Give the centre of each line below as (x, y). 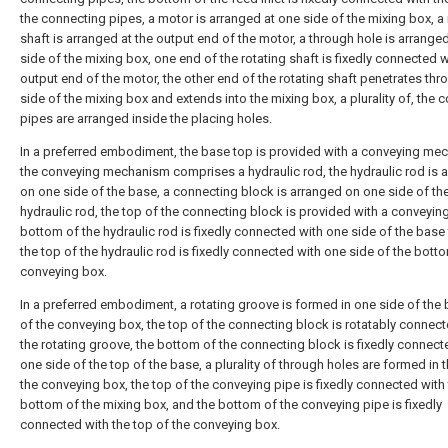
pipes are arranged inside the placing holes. (146, 118)
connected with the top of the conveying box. (150, 424)
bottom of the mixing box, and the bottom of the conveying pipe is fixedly (231, 404)
